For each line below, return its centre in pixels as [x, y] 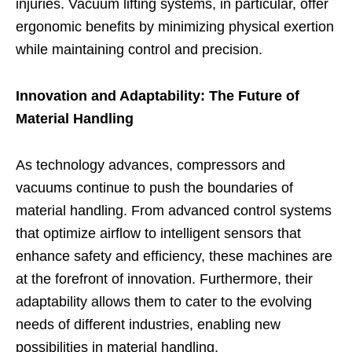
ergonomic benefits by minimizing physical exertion [175, 26]
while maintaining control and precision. [139, 49]
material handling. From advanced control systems [174, 210]
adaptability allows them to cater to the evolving [164, 301]
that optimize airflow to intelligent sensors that [158, 233]
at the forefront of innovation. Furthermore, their [164, 279]
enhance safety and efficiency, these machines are [174, 256]
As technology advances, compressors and [150, 165]
